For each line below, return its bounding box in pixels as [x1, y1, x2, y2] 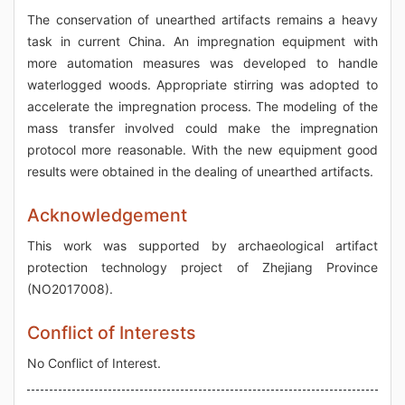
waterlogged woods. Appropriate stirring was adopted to [27, 77, 378, 93]
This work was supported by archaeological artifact [27, 238, 378, 254]
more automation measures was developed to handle [27, 55, 378, 71]
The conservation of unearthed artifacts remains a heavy [27, 12, 378, 28]
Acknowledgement [27, 204, 187, 227]
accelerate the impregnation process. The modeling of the [27, 99, 378, 115]
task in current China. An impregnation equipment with [27, 33, 378, 50]
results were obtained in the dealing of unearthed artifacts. [27, 164, 373, 180]
